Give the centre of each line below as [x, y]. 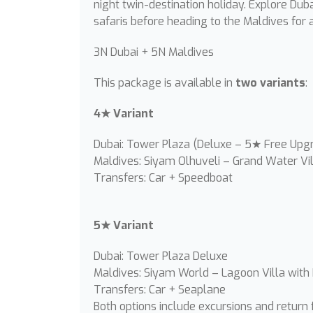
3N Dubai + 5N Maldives [154, 52]
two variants [270, 83]
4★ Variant [124, 114]
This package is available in [165, 83]
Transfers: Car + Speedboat [163, 178]
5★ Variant [124, 225]
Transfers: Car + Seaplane [160, 290]
